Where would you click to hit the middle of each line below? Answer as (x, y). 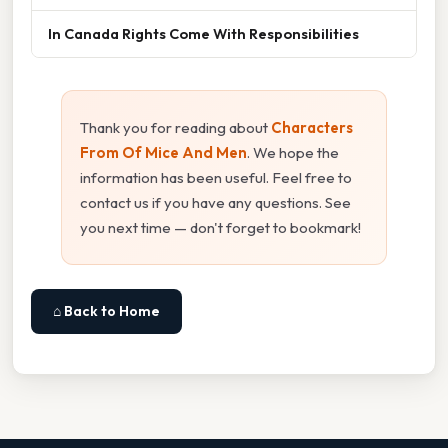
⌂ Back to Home (106, 311)
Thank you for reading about (175, 128)
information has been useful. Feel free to (216, 178)
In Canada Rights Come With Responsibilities (203, 34)
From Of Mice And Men (163, 153)
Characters (312, 128)
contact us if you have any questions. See (215, 203)
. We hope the (293, 153)
